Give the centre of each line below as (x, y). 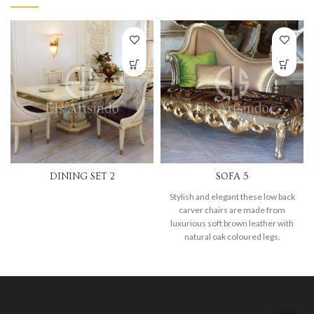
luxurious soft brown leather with (232, 224)
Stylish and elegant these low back (232, 197)
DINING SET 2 (82, 177)
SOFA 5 (232, 177)
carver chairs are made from (232, 210)
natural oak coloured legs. (232, 237)
